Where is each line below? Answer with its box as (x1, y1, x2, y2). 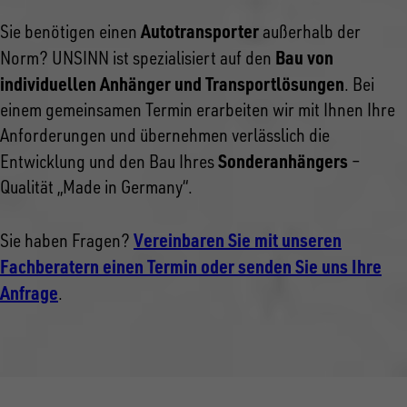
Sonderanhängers (218, 149, 348, 174)
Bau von (275, 45, 333, 70)
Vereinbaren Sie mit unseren (134, 228, 342, 253)
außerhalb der (259, 20, 361, 44)
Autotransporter (141, 19, 259, 44)
